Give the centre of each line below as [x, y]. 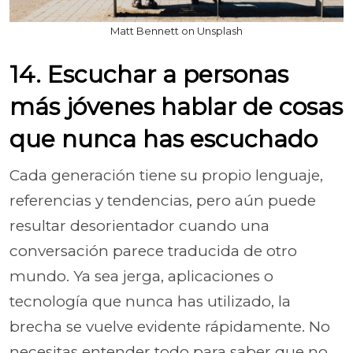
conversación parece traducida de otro [153, 251]
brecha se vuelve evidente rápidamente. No [170, 327]
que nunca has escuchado [163, 139]
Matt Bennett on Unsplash [176, 31]
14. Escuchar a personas [149, 74]
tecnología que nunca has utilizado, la [150, 301]
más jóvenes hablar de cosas [176, 107]
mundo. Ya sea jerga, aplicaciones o [141, 276]
